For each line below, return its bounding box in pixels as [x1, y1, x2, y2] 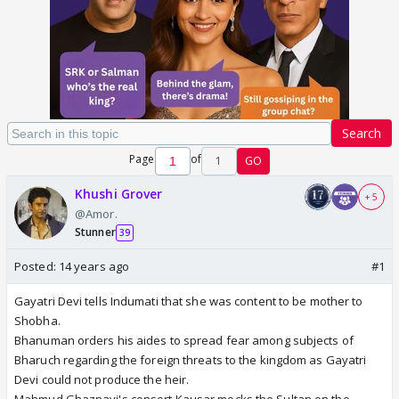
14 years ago [58, 258, 130, 274]
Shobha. [14, 313, 61, 329]
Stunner [75, 224, 116, 240]
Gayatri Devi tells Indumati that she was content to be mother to [14, 293, 363, 309]
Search [342, 125, 381, 142]
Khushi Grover [75, 185, 163, 202]
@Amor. [75, 206, 118, 222]
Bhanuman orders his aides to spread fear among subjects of [14, 332, 354, 348]
